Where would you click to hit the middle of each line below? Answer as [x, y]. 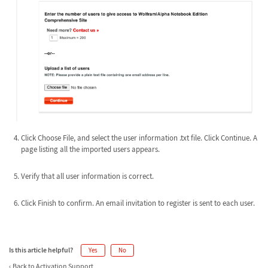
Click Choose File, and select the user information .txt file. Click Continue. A [139, 138]
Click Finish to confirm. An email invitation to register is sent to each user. [138, 203]
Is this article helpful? [41, 249]
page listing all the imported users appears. [90, 150]
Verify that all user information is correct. [87, 176]
